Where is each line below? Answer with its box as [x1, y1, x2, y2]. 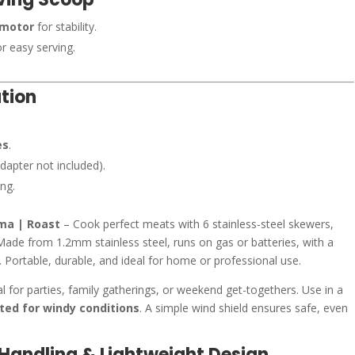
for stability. [34, 19, 97, 34]
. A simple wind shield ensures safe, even [139, 300, 349, 315]
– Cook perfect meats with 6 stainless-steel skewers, [60, 216, 334, 231]
